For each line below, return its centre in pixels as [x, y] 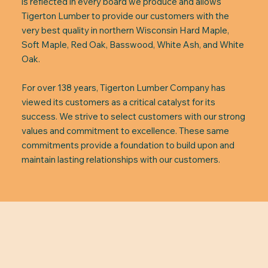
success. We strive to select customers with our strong [133, 116]
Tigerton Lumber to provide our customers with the [125, 16]
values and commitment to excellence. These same [125, 131]
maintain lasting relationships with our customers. [121, 159]
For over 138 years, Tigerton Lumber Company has [123, 88]
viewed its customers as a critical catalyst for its [118, 102]
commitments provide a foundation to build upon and [128, 145]
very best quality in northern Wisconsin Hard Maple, [125, 30]
